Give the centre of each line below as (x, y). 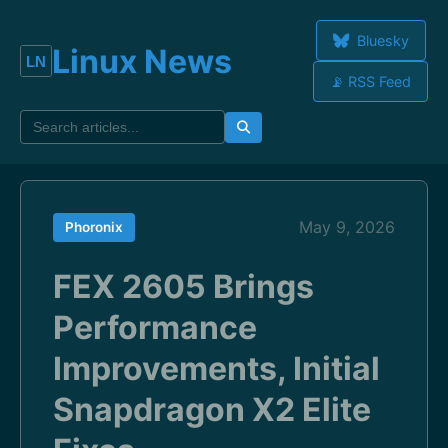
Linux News (142, 61)
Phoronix (94, 227)
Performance (155, 327)
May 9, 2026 (347, 227)
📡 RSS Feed (370, 81)
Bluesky (380, 40)
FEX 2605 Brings (183, 286)
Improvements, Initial (216, 368)
